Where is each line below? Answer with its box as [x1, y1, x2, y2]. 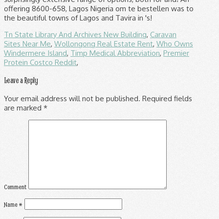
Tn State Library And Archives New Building [4, 29, 147, 39]
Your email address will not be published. [4, 93, 140, 103]
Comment [4, 182, 26, 191]
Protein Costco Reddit [4, 57, 77, 67]
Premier [163, 48, 189, 58]
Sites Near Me [4, 39, 51, 48]
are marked [4, 103, 44, 112]
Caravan [150, 29, 176, 39]
